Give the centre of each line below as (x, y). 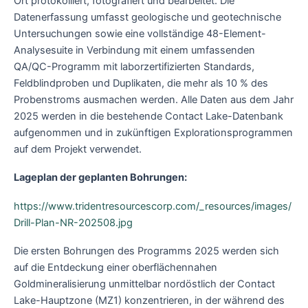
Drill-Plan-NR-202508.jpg (73, 222)
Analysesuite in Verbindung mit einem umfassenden (134, 50)
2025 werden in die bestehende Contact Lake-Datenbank (148, 116)
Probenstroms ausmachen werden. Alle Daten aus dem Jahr (154, 99)
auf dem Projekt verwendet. (82, 149)
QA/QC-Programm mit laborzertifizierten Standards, (134, 66)
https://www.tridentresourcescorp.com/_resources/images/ (153, 206)
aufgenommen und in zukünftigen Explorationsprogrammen (153, 132)
